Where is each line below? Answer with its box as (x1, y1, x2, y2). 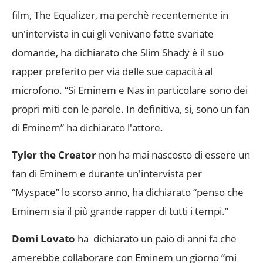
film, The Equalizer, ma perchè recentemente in (12, 8, 228, 22)
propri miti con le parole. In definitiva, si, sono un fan (12, 102, 249, 116)
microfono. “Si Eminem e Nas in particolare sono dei (12, 83, 248, 97)
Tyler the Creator (12, 148, 96, 162)
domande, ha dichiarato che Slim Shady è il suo (12, 46, 224, 60)
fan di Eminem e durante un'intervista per (12, 167, 202, 181)
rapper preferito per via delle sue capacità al (12, 65, 213, 79)
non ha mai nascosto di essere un (96, 148, 250, 162)
